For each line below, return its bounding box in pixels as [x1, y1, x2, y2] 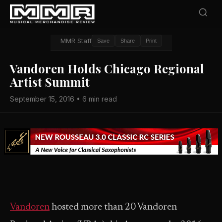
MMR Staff [60, 37, 92, 45]
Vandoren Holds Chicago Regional [10, 60, 204, 76]
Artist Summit [10, 74, 90, 90]
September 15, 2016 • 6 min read [10, 95, 117, 103]
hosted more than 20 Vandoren [50, 203, 177, 212]
